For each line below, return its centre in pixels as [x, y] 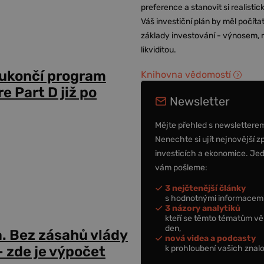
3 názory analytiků [203, 208]
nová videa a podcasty [211, 238]
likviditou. [159, 50]
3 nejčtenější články [206, 188]
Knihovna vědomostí [186, 75]
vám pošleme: [181, 167]
